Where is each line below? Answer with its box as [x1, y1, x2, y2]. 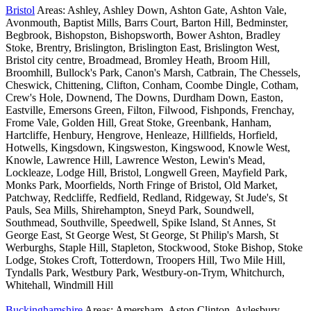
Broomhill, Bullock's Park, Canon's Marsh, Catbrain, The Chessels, [6, 67, 301, 79]
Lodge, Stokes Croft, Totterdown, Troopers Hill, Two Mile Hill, [6, 254, 285, 267]
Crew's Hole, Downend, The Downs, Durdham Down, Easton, [6, 92, 283, 104]
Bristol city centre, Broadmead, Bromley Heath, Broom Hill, [6, 54, 270, 67]
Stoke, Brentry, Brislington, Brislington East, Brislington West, [6, 42, 280, 54]
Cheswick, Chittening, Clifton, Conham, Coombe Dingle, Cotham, [6, 79, 299, 92]
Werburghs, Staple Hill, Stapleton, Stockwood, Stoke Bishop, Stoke [6, 242, 303, 254]
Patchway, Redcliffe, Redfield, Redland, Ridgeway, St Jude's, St [6, 192, 287, 204]
